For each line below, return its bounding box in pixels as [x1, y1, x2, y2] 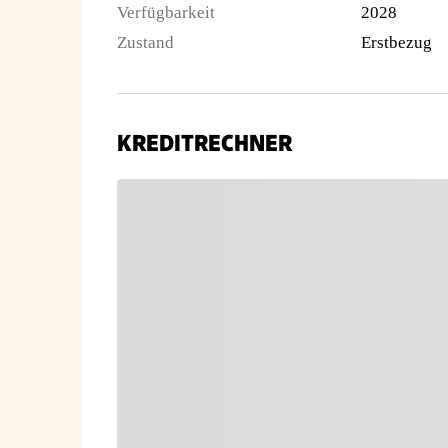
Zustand [117, 33, 174, 52]
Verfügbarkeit [117, 3, 215, 22]
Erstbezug [360, 33, 432, 52]
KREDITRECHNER [117, 130, 292, 157]
